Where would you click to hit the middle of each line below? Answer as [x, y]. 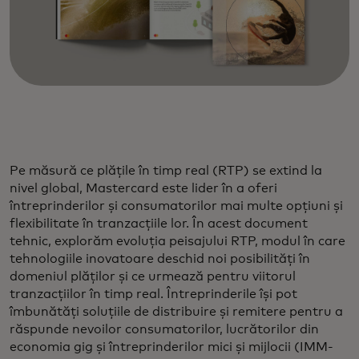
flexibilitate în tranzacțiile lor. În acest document [159, 223]
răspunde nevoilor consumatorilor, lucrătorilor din [164, 329]
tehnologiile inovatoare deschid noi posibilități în [160, 258]
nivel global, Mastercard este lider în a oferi [143, 188]
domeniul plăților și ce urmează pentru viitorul [153, 276]
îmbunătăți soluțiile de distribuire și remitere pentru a [176, 311]
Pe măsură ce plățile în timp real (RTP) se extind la [166, 170]
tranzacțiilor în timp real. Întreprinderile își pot [153, 294]
